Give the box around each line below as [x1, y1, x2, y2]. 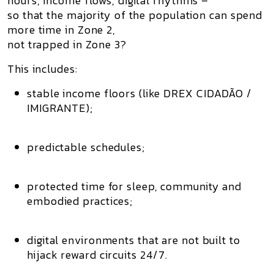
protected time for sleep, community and [27, 178, 242, 194]
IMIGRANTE [27, 100, 86, 116]
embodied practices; [27, 193, 133, 209]
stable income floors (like [27, 85, 164, 102]
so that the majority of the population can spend [7, 7, 263, 23]
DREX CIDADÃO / [163, 85, 252, 102]
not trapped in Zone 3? [7, 36, 127, 53]
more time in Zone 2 [7, 21, 113, 38]
